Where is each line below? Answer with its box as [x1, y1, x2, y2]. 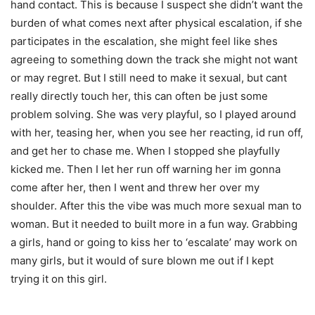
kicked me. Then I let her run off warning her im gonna [11, 162, 281, 176]
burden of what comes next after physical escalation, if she [11, 15, 302, 30]
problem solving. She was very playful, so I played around [11, 107, 296, 121]
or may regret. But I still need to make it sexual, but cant [11, 70, 287, 84]
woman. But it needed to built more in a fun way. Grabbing [11, 217, 297, 231]
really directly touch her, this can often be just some [11, 89, 268, 103]
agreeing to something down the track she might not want [11, 52, 297, 66]
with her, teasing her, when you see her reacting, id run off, [11, 125, 303, 139]
